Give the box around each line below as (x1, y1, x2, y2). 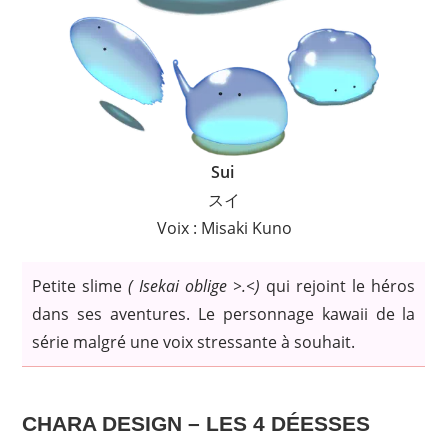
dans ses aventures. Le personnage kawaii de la (32, 303, 416, 326)
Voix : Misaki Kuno (156, 217, 292, 240)
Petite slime (32, 275, 129, 298)
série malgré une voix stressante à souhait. (32, 331, 356, 354)
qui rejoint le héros (260, 275, 416, 298)
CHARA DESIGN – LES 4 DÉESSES (22, 412, 371, 436)
